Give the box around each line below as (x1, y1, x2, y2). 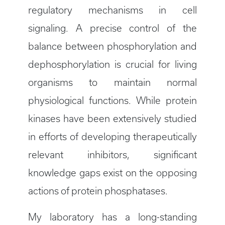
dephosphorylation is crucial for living (28, 59, 197, 70)
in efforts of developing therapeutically (28, 132, 197, 143)
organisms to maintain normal (28, 77, 197, 88)
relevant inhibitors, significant (28, 150, 197, 161)
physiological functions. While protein (28, 95, 197, 106)
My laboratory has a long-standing (28, 212, 197, 223)
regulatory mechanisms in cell (28, 5, 197, 16)
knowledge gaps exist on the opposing (28, 168, 197, 179)
